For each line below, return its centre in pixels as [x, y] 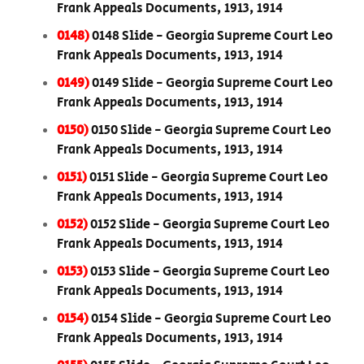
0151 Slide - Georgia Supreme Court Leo [209, 178]
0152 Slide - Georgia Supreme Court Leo [210, 225]
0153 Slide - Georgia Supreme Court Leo [210, 272]
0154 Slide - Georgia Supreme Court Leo [211, 319]
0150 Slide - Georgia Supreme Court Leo [211, 131]
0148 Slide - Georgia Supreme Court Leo [212, 37]
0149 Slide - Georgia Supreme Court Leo [212, 84]
